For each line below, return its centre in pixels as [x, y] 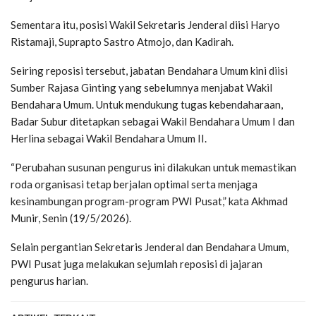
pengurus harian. [49, 281]
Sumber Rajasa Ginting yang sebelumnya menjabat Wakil [141, 88]
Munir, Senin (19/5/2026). [71, 218]
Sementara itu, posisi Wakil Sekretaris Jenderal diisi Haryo [145, 25]
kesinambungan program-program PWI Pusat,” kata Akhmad [149, 201]
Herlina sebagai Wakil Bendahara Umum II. [109, 139]
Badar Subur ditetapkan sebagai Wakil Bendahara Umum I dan [153, 122]
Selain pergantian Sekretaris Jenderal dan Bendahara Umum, [150, 247]
